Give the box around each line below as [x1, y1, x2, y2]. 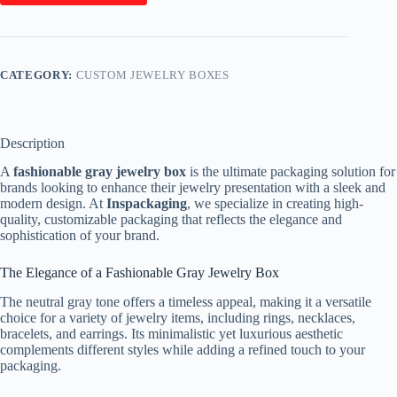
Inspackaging [106, 196, 187, 212]
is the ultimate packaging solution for [186, 164, 395, 180]
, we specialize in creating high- [187, 196, 363, 212]
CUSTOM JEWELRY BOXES [75, 67, 230, 82]
